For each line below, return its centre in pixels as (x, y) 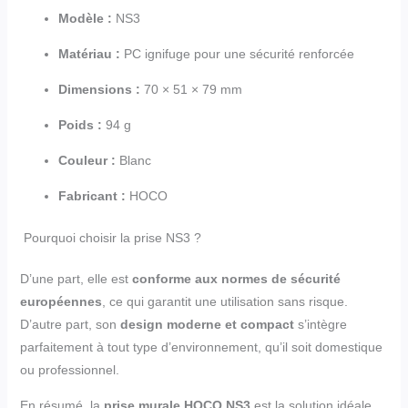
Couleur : (87, 161)
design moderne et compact (207, 325)
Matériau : (89, 54)
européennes (61, 302)
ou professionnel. (69, 370)
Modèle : (85, 19)
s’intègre (320, 325)
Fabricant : (92, 196)
